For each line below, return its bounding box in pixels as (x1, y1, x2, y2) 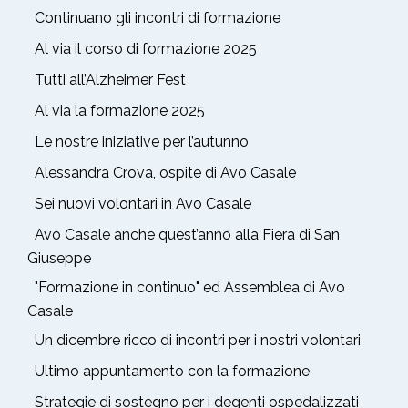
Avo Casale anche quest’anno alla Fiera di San (35, 225, 340, 243)
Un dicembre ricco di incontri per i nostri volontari (35, 331, 361, 349)
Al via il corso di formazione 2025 (35, 39, 257, 57)
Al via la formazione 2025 (35, 101, 205, 119)
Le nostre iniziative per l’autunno (35, 132, 249, 150)
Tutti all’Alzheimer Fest (35, 70, 186, 88)
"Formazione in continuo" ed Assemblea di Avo (35, 278, 345, 296)
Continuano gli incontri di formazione (35, 8, 280, 26)
